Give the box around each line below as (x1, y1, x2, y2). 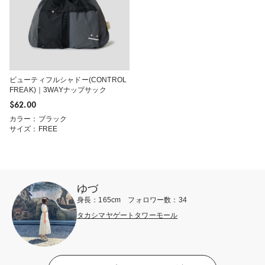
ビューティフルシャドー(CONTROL (9, 75, 127, 84)
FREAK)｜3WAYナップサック (9, 85, 106, 94)
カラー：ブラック (9, 114, 67, 123)
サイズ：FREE (9, 124, 58, 133)
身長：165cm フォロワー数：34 (77, 195, 187, 204)
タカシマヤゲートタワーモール (77, 211, 178, 219)
